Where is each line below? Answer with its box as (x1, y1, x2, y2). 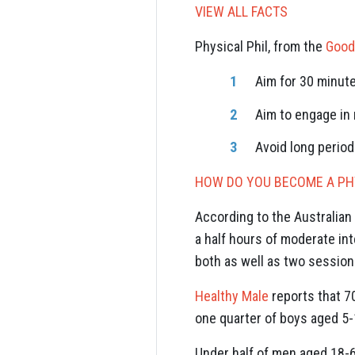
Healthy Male (195, 288, 269, 304)
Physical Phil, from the (195, 38, 326, 55)
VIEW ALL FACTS (195, 3, 288, 20)
